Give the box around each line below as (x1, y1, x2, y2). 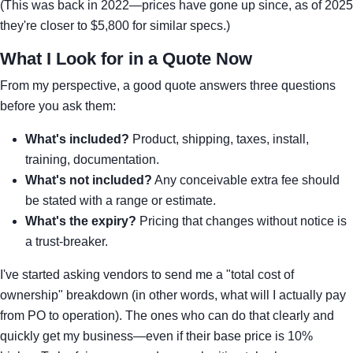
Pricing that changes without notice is (136, 214, 347, 228)
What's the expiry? (25, 214, 136, 228)
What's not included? (25, 173, 152, 187)
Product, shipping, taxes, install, (129, 132, 309, 146)
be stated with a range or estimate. (25, 194, 216, 207)
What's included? (25, 132, 129, 146)
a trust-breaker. (25, 235, 108, 248)
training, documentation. (25, 153, 159, 166)
